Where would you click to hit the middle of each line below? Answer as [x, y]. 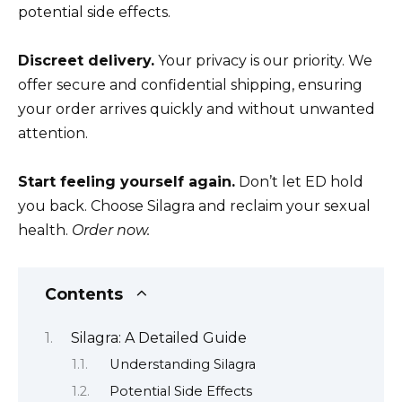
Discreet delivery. [86, 61]
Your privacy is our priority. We [263, 61]
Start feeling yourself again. [127, 182]
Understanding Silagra [182, 365]
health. [45, 231]
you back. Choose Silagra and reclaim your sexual [194, 206]
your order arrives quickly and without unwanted [197, 109]
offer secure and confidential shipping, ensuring [190, 85]
